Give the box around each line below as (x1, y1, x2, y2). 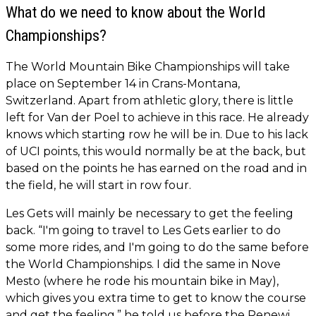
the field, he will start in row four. (6, 178, 191, 192)
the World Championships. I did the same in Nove (6, 257, 281, 271)
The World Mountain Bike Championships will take (6, 59, 290, 73)
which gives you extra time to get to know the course (6, 291, 306, 305)
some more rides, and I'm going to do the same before (6, 240, 309, 254)
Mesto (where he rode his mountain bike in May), (6, 274, 279, 288)
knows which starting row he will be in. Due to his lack (6, 127, 308, 141)
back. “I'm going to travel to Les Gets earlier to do (6, 223, 281, 237)
